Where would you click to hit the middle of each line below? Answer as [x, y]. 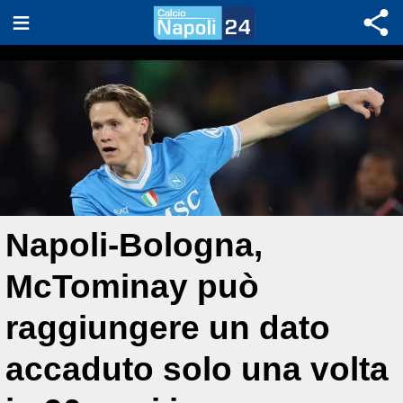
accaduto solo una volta [197, 369]
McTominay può [132, 287]
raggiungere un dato [168, 328]
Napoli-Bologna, [134, 245]
